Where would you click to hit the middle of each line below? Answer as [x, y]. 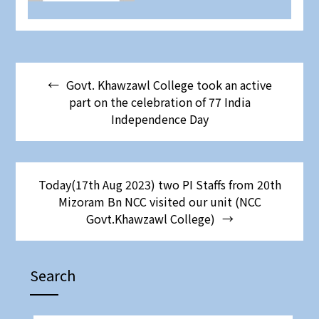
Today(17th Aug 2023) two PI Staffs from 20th [159, 185]
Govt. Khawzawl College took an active [169, 85]
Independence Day [159, 119]
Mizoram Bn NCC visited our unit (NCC [159, 202]
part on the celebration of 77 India [159, 102]
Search [53, 276]
